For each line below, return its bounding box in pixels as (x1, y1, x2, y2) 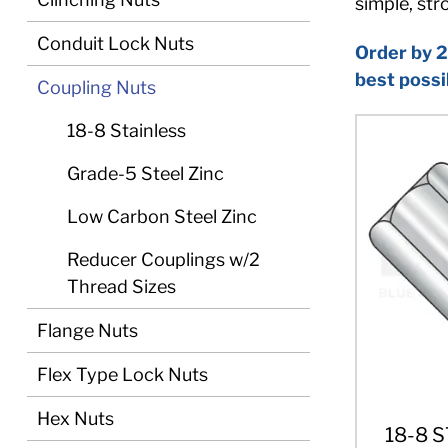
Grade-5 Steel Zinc (67, 163, 224, 184)
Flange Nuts (37, 320, 138, 341)
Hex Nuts (37, 408, 114, 429)
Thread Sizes (67, 276, 176, 297)
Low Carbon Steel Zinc (67, 206, 257, 227)
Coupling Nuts (37, 77, 156, 98)
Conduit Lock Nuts (37, 33, 194, 54)
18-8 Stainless (67, 120, 186, 141)
